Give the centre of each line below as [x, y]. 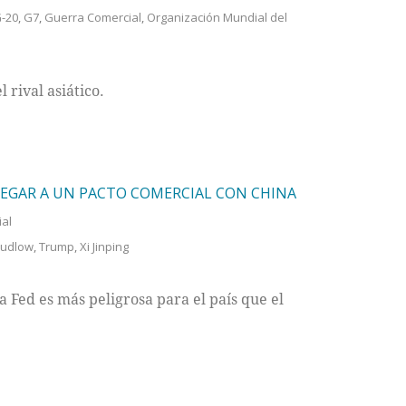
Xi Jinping [104, 247]
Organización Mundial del [217, 18]
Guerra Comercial [92, 18]
